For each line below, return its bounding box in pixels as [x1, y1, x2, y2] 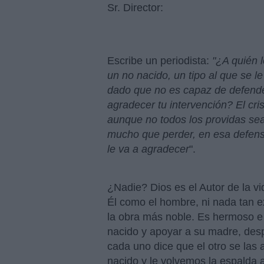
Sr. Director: [107, 2, 163, 14]
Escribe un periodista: [107, 55, 212, 67]
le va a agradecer [107, 143, 189, 155]
